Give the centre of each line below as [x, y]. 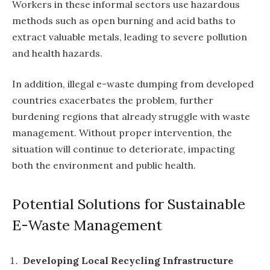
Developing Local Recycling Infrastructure [128, 261]
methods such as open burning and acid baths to [124, 20]
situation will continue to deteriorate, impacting [124, 149]
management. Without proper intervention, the [122, 133]
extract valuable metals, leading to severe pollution [130, 36]
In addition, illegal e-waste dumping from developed [133, 84]
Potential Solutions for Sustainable [129, 204]
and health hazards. [57, 53]
